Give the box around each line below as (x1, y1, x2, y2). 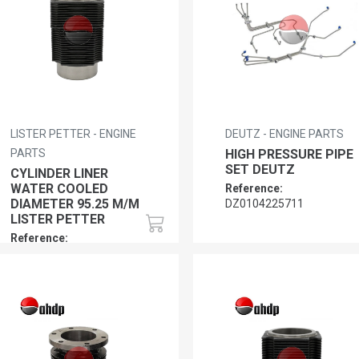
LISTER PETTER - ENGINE (10, 127, 136, 140)
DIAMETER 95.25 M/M (10, 196, 139, 212)
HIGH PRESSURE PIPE (225, 146, 354, 162)
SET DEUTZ (225, 161, 296, 177)
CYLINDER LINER (10, 165, 108, 181)
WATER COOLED (10, 180, 108, 196)
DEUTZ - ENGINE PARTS (225, 127, 345, 140)
